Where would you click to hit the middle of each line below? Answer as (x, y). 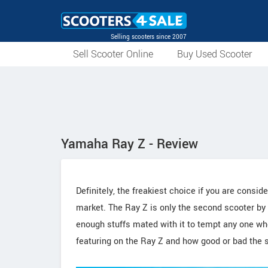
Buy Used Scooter (215, 54)
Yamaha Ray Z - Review (130, 144)
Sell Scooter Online (113, 54)
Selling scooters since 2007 (149, 37)
